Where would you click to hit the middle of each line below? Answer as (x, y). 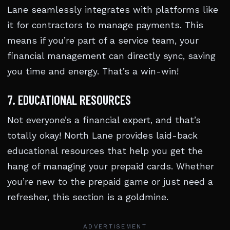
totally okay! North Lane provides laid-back (102, 136)
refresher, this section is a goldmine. (88, 197)
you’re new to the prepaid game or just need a (110, 182)
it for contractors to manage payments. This (105, 25)
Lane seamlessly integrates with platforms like (113, 10)
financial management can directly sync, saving (111, 56)
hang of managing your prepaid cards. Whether (111, 166)
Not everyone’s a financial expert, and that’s (104, 120)
